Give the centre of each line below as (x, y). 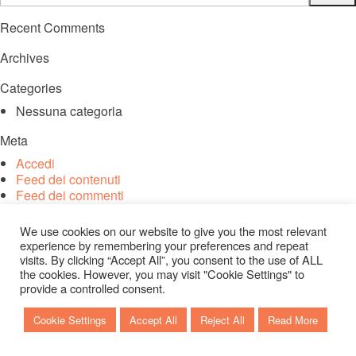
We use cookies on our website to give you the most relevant (173, 231)
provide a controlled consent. (93, 288)
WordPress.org (58, 211)
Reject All (222, 320)
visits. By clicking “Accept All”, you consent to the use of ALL (171, 259)
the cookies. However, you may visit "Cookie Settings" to (162, 274)
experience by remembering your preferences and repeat (164, 245)
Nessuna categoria (69, 110)
